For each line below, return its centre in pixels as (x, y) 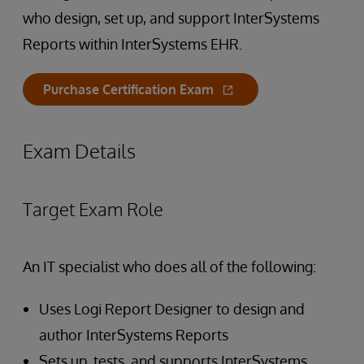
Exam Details (79, 151)
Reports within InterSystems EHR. (132, 44)
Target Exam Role (93, 209)
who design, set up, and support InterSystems (171, 18)
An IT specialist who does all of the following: (169, 266)
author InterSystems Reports (134, 335)
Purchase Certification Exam (128, 89)
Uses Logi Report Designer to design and (172, 309)
